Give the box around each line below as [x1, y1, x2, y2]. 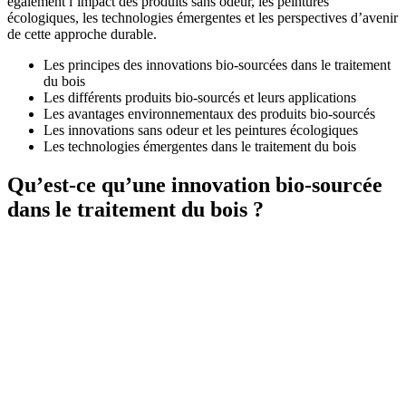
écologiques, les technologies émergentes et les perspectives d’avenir [7, 9, 398, 25]
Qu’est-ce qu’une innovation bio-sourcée [7, 172, 382, 197]
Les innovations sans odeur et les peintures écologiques [43, 121, 358, 138]
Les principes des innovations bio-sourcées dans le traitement [43, 56, 391, 72]
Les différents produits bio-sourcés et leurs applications [43, 89, 356, 105]
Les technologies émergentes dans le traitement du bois [43, 138, 356, 154]
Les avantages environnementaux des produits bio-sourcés [43, 105, 375, 121]
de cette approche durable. [7, 25, 157, 42]
